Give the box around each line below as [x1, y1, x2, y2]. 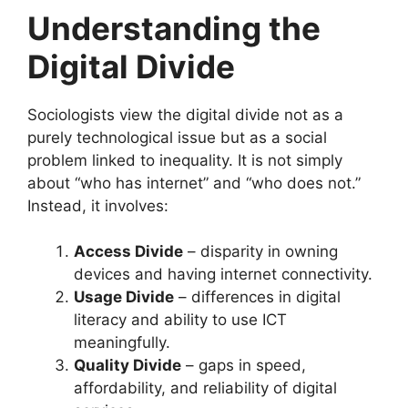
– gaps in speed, [181, 356, 306, 375]
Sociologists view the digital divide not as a [27, 105, 343, 124]
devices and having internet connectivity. [74, 265, 372, 284]
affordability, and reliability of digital [74, 379, 337, 398]
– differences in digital [174, 288, 341, 307]
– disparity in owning [183, 242, 338, 261]
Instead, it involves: [27, 196, 168, 215]
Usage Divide [74, 288, 174, 307]
